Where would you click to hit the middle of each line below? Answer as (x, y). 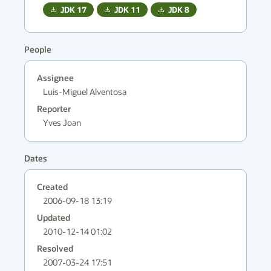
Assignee (55, 78)
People (38, 49)
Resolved (55, 248)
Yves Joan (62, 122)
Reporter (54, 109)
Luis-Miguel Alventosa (85, 92)
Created (52, 187)
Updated (54, 217)
